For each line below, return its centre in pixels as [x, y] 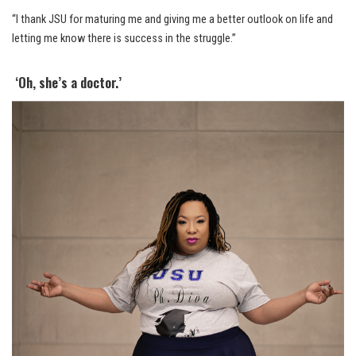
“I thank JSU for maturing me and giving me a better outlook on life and [172, 20]
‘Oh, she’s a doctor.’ [68, 83]
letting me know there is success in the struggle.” [124, 39]
